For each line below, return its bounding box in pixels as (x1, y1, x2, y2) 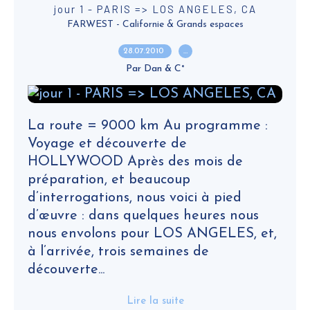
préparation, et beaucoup (28, 173, 190, 187)
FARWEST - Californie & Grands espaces (66, 19, 244, 30)
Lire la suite (126, 296, 184, 307)
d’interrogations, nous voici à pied (28, 191, 241, 205)
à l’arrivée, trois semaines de (28, 245, 209, 259)
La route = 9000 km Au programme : (28, 119, 268, 133)
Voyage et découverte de (28, 137, 187, 151)
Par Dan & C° (125, 64, 185, 74)
